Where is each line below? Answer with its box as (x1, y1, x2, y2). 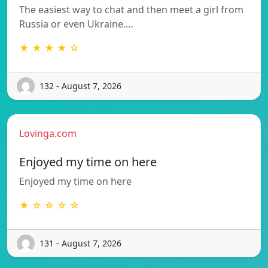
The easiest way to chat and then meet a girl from (19, 2, 243, 16)
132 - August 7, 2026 (39, 80, 121, 92)
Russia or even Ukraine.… (19, 17, 133, 31)
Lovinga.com (19, 126, 77, 140)
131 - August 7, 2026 (39, 237, 121, 249)
